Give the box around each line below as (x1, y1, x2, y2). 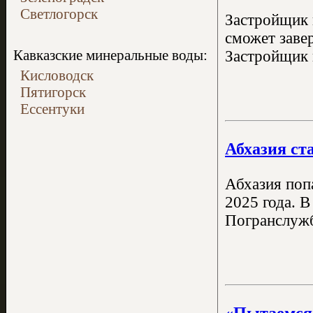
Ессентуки (20, 101, 85, 117)
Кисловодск (20, 67, 94, 83)
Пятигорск (20, 84, 86, 100)
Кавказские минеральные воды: (13, 47, 208, 63)
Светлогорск (20, 6, 98, 22)
